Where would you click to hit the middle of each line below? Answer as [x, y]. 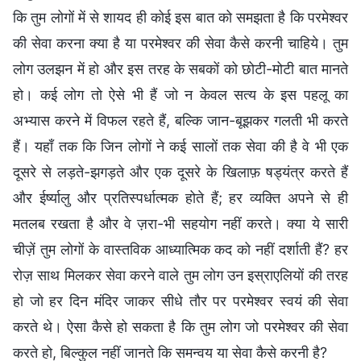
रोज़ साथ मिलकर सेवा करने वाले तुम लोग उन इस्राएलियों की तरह [180, 275]
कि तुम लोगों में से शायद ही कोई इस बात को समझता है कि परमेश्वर [180, 17]
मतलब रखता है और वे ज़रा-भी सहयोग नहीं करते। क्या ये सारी [180, 223]
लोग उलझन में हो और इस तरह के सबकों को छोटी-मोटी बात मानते [180, 68]
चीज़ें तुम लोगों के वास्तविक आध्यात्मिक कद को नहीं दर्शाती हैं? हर [180, 249]
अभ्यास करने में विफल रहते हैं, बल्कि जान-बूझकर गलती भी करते [180, 120]
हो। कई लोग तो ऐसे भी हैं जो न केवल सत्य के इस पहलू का [180, 94]
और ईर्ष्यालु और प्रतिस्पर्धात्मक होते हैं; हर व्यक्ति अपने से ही [180, 197]
